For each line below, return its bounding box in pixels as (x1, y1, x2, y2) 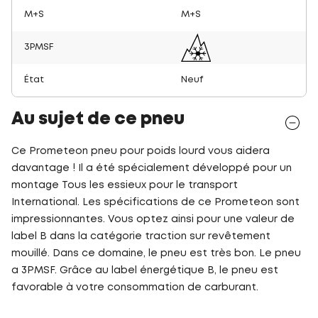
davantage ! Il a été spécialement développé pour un (11, 163, 292, 172)
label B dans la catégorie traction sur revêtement (11, 231, 270, 241)
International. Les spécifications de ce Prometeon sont (11, 197, 300, 207)
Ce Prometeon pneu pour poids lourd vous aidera (11, 146, 270, 155)
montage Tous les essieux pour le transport (11, 180, 238, 190)
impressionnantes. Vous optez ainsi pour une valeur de (11, 214, 295, 224)
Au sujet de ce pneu (11, 111, 185, 127)
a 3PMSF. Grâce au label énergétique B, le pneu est (11, 265, 278, 275)
